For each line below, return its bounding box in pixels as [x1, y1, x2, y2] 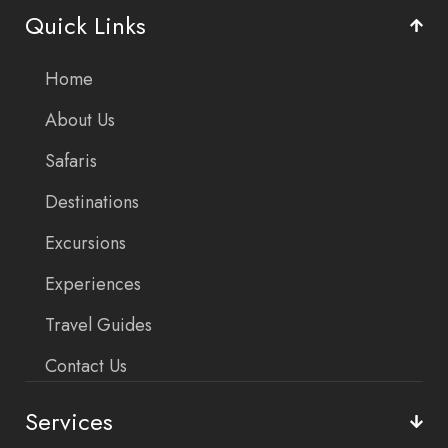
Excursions [45, 229, 126, 256]
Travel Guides [45, 311, 152, 338]
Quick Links [25, 7, 146, 43]
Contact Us [45, 352, 127, 379]
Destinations [45, 188, 139, 215]
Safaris [45, 147, 97, 174]
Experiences [45, 270, 141, 297]
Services [25, 403, 113, 439]
